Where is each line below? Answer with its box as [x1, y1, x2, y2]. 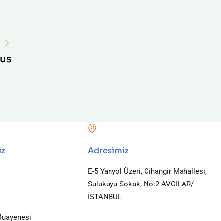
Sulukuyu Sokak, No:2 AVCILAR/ [87, 180, 194, 188]
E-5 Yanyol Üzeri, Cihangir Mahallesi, [87, 167, 207, 176]
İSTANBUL [87, 192, 122, 201]
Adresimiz [87, 146, 129, 156]
